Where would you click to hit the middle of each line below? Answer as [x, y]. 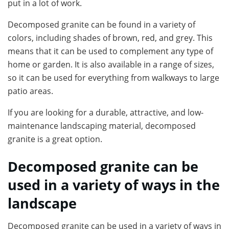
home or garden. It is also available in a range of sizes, [111, 65]
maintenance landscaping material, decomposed [102, 126]
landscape [42, 203]
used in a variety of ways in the [114, 185]
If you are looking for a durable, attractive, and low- [106, 113]
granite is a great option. [55, 139]
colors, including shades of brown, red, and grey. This [110, 38]
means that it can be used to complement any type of [110, 51]
